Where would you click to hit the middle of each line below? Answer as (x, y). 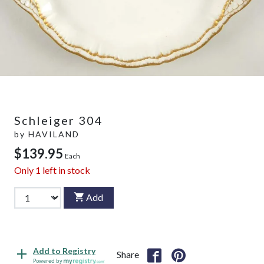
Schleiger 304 (59, 120)
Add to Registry (64, 251)
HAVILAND (54, 134)
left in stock (65, 170)
